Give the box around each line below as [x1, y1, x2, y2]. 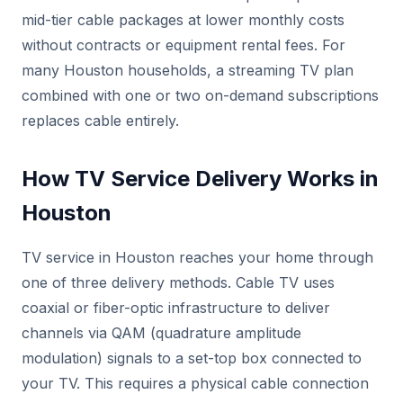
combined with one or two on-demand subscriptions [22, 86, 379, 104]
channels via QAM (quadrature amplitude [22, 324, 301, 342]
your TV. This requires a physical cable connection [22, 374, 369, 392]
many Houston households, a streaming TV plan [22, 61, 354, 79]
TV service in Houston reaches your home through [22, 248, 373, 266]
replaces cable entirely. [22, 112, 179, 130]
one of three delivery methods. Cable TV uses [22, 273, 335, 291]
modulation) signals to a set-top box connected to [22, 349, 362, 367]
